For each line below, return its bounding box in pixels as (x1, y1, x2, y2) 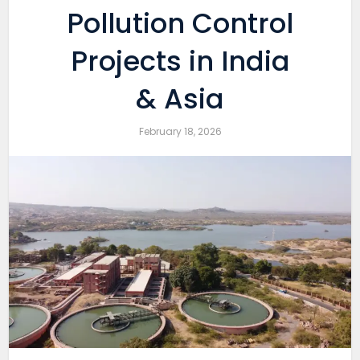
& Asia (136, 80, 224, 118)
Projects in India (70, 42, 290, 80)
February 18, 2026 (138, 125, 222, 138)
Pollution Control (67, 4, 293, 43)
